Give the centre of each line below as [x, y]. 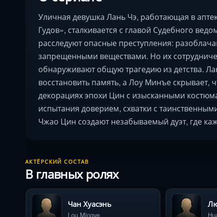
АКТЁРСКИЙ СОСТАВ [57, 162]
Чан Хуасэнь [90, 204]
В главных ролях [72, 174]
